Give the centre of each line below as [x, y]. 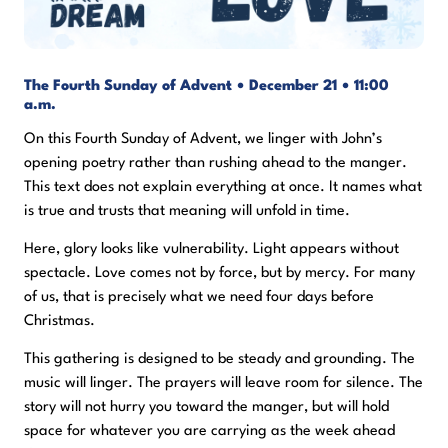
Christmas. [59, 322]
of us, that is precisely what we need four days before [199, 298]
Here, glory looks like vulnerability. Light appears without [211, 250]
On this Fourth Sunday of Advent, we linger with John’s [203, 140]
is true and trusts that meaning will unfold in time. [187, 212]
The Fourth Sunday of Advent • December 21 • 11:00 [206, 86]
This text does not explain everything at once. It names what [223, 188]
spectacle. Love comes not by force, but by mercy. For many [219, 274]
